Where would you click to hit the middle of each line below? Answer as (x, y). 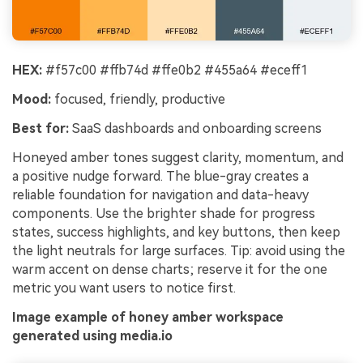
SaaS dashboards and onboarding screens (195, 128)
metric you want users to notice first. (124, 288)
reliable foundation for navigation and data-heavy (160, 194)
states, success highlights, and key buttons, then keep (176, 232)
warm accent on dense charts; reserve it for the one (170, 269)
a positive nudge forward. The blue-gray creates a (160, 176)
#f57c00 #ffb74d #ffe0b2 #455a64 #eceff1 (175, 70)
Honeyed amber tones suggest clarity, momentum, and (178, 157)
